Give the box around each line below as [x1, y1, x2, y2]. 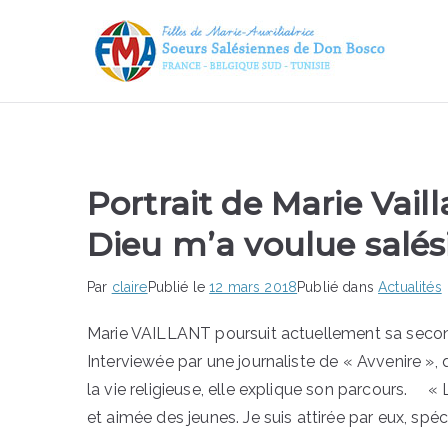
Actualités [378, 279, 442, 295]
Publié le [147, 279, 210, 295]
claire [111, 279, 148, 295]
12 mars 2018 [209, 279, 298, 295]
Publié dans [297, 279, 379, 295]
